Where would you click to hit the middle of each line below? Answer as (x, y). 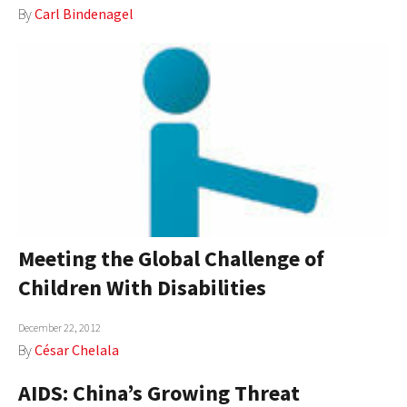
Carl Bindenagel (84, 14)
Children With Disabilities (142, 287)
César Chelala (77, 349)
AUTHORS (61, 25)
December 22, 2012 (60, 327)
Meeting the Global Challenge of (171, 258)
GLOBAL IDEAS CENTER (99, 144)
